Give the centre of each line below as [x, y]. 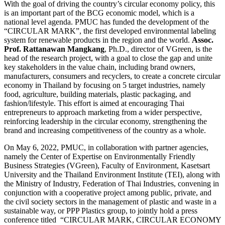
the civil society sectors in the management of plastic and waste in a [110, 201]
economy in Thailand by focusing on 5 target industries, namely [105, 85]
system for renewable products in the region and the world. [98, 40]
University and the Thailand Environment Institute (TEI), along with [112, 174]
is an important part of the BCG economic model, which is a [99, 13]
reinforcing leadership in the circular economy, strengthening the [105, 121]
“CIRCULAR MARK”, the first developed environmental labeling [110, 31]
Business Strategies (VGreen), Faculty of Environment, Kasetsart [107, 165]
